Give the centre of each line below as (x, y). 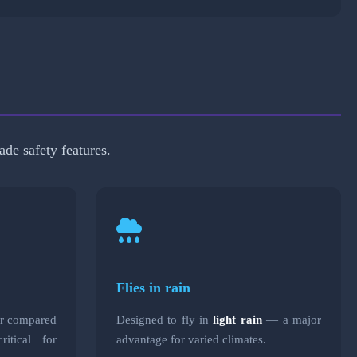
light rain (237, 319)
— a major (291, 319)
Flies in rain (153, 287)
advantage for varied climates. (191, 339)
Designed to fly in (165, 319)
